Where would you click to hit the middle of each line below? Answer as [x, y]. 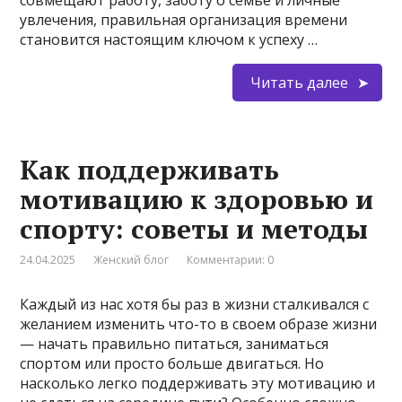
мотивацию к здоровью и [197, 200]
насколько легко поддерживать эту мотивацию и [198, 384]
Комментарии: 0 [231, 260]
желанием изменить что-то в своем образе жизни [199, 324]
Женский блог [131, 260]
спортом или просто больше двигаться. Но [172, 364]
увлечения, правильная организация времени [184, 20]
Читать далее [299, 83]
